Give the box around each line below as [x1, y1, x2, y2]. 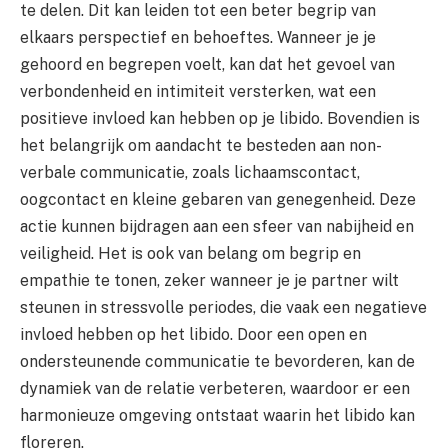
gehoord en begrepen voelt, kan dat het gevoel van [20, 55, 395, 75]
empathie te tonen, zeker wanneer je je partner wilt [20, 271, 399, 291]
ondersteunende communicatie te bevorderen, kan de [20, 352, 415, 372]
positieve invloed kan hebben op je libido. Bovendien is [20, 109, 420, 129]
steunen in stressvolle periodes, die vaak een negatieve [20, 298, 427, 318]
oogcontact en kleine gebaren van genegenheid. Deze [20, 190, 416, 210]
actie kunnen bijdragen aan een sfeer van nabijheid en [20, 217, 414, 237]
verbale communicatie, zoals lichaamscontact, [20, 163, 360, 183]
